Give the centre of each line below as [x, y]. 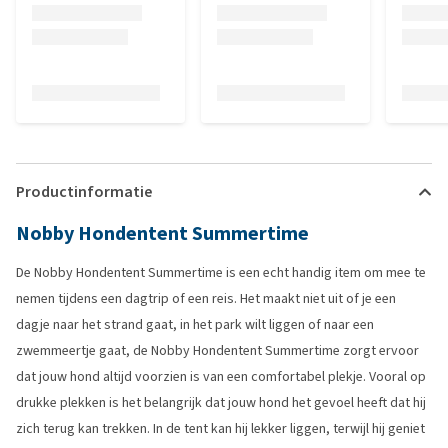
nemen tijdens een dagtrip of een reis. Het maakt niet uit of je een [206, 298]
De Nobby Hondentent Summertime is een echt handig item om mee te [221, 272]
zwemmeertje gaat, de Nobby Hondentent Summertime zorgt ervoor [217, 350]
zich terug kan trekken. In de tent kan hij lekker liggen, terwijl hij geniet [220, 428]
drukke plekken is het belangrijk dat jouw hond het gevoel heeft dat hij [221, 402]
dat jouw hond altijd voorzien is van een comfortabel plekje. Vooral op [221, 376]
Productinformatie [84, 191]
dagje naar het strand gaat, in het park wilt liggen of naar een [195, 324]
